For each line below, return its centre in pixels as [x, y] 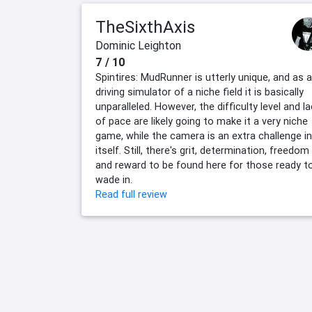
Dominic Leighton [138, 46]
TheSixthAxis [145, 27]
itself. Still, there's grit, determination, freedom [202, 151]
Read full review [131, 195]
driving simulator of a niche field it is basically [200, 92]
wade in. [114, 180]
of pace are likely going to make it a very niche [202, 122]
